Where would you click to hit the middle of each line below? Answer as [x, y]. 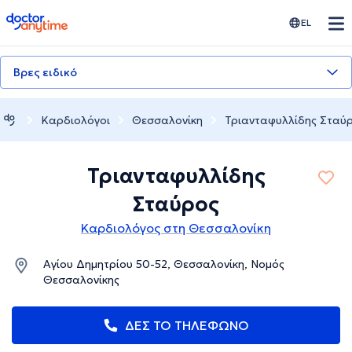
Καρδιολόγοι [75, 120]
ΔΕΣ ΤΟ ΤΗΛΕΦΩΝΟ [187, 326]
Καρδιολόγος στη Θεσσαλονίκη [176, 228]
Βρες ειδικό [45, 72]
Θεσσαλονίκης [81, 280]
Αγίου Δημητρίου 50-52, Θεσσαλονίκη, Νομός [164, 264]
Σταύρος [176, 205]
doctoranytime [50, 19]
